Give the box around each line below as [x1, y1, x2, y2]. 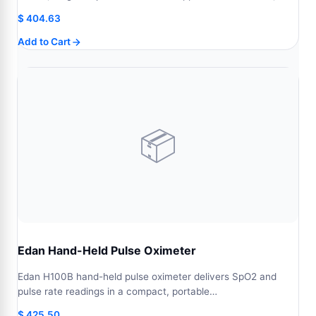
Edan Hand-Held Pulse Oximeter [18, 243, 196, 257]
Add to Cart [18, 36, 71, 47]
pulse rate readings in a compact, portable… [18, 286, 217, 297]
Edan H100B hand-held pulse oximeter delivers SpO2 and [18, 271, 276, 282]
